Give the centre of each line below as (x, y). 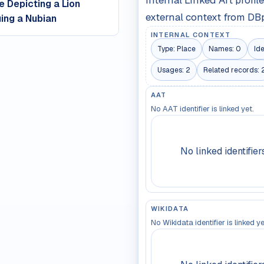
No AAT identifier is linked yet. (202, 109)
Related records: (232, 70)
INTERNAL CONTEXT (191, 35)
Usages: (171, 70)
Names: (222, 49)
